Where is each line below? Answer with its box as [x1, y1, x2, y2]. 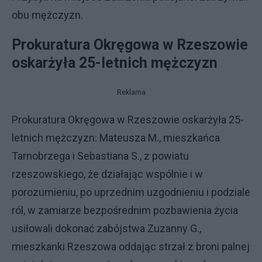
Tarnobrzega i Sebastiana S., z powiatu [12, 150, 189, 162]
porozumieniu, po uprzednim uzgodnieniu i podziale [12, 186, 250, 198]
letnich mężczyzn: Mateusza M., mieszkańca [12, 132, 220, 144]
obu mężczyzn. [12, 9, 83, 21]
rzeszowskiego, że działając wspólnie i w [12, 168, 203, 180]
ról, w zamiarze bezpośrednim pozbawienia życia [12, 204, 238, 216]
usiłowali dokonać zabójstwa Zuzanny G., [12, 222, 201, 235]
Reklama [116, 88, 146, 96]
